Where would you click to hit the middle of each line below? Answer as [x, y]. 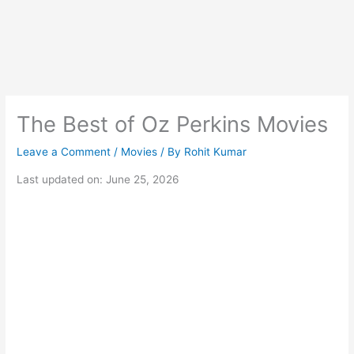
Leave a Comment [64, 152]
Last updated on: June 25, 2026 [98, 179]
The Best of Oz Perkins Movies [173, 124]
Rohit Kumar [216, 152]
